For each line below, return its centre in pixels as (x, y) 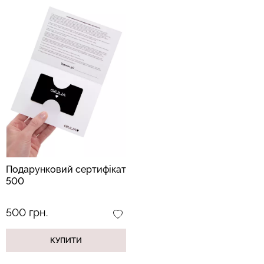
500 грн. (27, 212)
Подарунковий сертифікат (66, 169)
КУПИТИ (66, 240)
